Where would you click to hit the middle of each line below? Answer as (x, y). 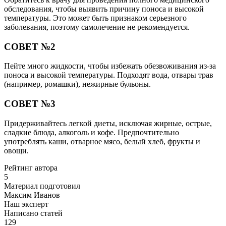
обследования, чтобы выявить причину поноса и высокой (104, 9)
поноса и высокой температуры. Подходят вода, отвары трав (109, 75)
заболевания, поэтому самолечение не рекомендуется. (97, 27)
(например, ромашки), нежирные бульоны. (77, 84)
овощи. (16, 150)
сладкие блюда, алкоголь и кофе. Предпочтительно (92, 132)
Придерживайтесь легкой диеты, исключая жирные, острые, (108, 123)
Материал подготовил (42, 186)
